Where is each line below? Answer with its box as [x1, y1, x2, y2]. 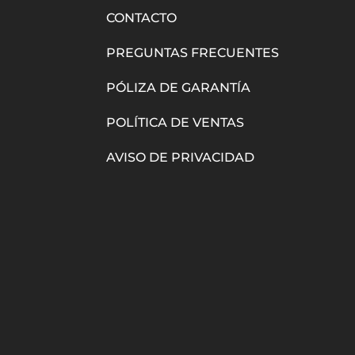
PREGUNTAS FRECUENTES [106, 45, 280, 61]
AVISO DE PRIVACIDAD [106, 150, 255, 166]
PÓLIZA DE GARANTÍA [106, 80, 251, 96]
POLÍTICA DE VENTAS [106, 115, 245, 131]
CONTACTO [106, 10, 177, 26]
